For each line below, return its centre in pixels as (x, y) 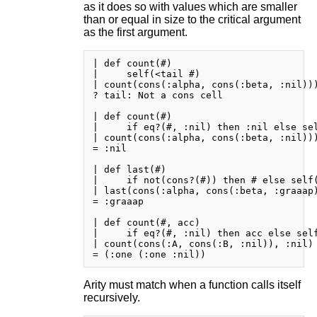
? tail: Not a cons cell (157, 96)
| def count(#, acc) (146, 223)
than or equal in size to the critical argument (192, 20)
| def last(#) (129, 170)
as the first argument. (135, 33)
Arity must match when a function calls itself (192, 285)
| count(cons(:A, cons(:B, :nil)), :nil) (203, 244)
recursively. (111, 298)
